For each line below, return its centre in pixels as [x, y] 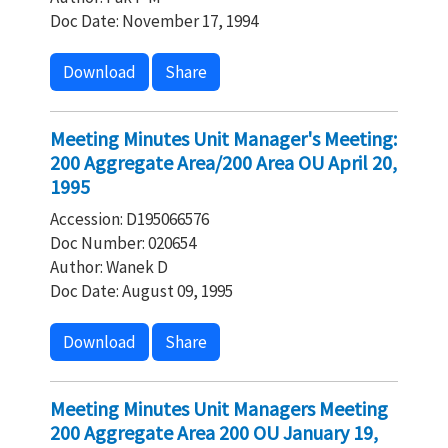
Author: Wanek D [109, 267]
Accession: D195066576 [129, 219]
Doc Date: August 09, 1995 [141, 291]
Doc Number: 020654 [123, 243]
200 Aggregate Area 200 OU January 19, [214, 432]
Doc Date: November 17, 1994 [154, 21]
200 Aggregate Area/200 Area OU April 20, [223, 162]
